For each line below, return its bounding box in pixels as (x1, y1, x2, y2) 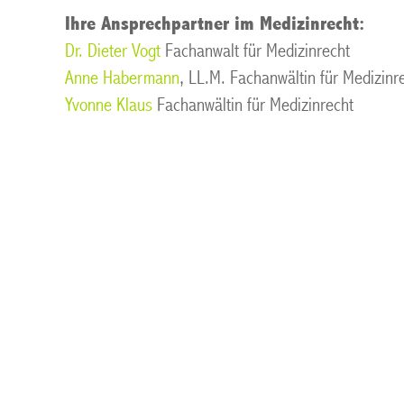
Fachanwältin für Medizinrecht (152, 94, 353, 116)
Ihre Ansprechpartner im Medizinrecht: (65, 13, 364, 35)
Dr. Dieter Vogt (65, 40, 161, 62)
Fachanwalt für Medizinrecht (161, 40, 350, 62)
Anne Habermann (65, 67, 179, 89)
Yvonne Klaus (65, 94, 152, 116)
